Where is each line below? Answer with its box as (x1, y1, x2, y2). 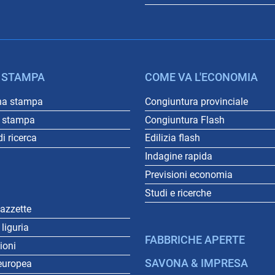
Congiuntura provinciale (145, 95, 248, 107)
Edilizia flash (145, 132, 200, 144)
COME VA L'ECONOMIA (145, 71, 258, 84)
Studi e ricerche (145, 187, 211, 199)
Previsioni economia (145, 168, 233, 180)
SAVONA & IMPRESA (145, 257, 248, 270)
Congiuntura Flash (145, 114, 225, 126)
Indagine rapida (145, 150, 212, 163)
